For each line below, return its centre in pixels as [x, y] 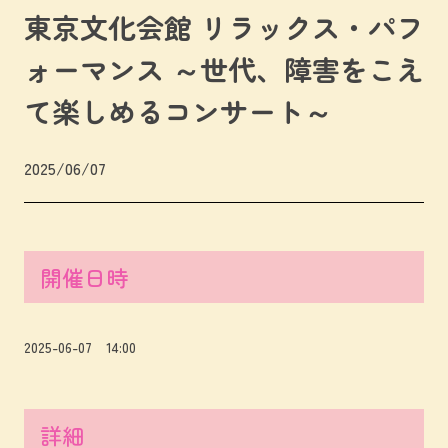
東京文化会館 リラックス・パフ [224, 27]
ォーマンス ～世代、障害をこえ [224, 69]
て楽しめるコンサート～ [178, 111]
